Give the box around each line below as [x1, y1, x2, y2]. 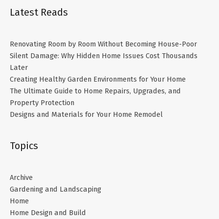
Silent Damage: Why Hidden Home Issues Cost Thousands [10, 51, 197, 60]
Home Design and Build [10, 208, 86, 218]
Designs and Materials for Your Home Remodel [10, 109, 163, 119]
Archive [10, 173, 33, 182]
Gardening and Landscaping [10, 185, 101, 194]
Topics [10, 140, 38, 152]
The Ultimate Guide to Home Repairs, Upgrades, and [10, 86, 181, 95]
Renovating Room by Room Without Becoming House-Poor [10, 39, 197, 48]
